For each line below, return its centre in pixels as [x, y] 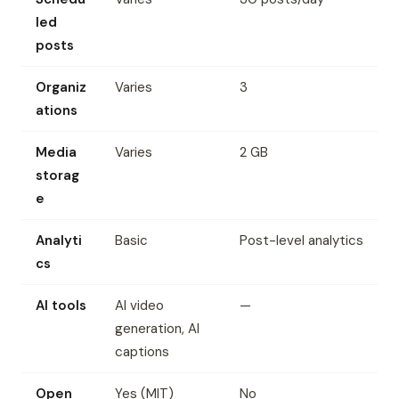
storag [57, 176]
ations [57, 111]
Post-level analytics [301, 241]
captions [142, 352]
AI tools [61, 306]
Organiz [61, 88]
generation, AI [157, 329]
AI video [139, 306]
